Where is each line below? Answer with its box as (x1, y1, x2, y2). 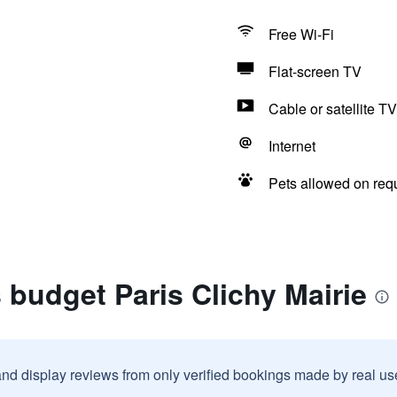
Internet (268, 136, 315, 156)
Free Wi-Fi (268, 24, 334, 44)
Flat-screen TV (268, 61, 362, 82)
